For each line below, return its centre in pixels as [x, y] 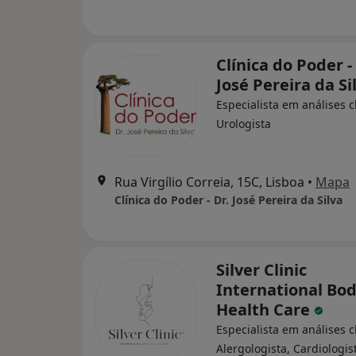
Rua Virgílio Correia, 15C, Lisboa [209, 182]
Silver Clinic [261, 270]
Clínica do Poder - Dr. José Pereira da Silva [228, 200]
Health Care [265, 310]
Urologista [244, 124]
